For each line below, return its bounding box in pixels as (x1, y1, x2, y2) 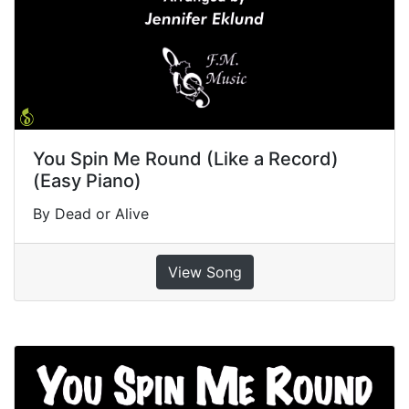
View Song (167, 263, 242, 282)
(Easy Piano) (33, 170, 142, 193)
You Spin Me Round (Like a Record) (33, 148, 339, 171)
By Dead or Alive (33, 204, 149, 224)
